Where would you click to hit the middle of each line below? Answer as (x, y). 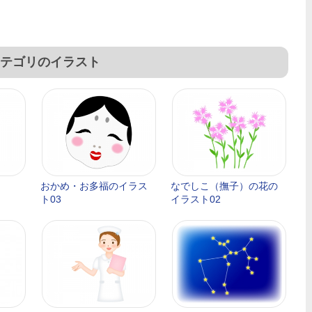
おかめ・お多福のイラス (94, 186)
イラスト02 (196, 199)
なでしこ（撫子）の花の (224, 186)
